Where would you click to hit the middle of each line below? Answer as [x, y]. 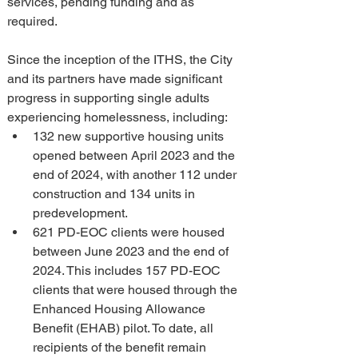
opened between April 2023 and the [135, 155]
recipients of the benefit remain [121, 347]
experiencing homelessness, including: [117, 117]
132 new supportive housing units [130, 136]
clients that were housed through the [137, 290]
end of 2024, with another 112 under [136, 175]
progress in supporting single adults [110, 98]
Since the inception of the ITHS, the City [121, 60]
